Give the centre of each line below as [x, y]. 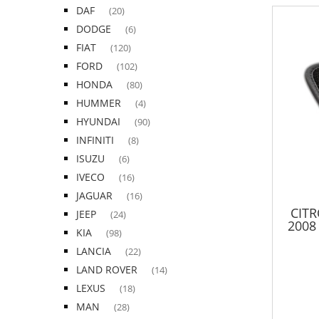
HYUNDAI [98, 122]
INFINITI [95, 140]
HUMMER [99, 103]
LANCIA [94, 251]
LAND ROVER [107, 270]
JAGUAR [94, 196]
